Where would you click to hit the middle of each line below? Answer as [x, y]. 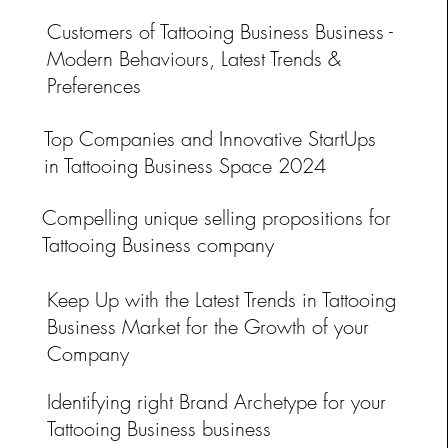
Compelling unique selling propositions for [216, 217]
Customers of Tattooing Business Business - [219, 31]
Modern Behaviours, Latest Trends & [193, 58]
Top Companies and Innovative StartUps [209, 138]
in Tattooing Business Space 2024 [184, 165]
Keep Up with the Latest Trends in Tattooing [221, 299]
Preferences [93, 85]
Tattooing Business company [157, 244]
